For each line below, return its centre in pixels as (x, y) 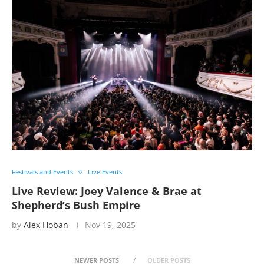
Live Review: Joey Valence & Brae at (107, 191)
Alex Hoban (46, 225)
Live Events (105, 172)
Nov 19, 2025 (110, 225)
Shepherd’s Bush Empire (76, 205)
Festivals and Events (42, 172)
